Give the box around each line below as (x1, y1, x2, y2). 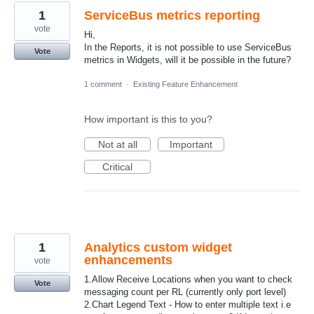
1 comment (84, 79, 122, 88)
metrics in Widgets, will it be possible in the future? (84, 54, 291, 65)
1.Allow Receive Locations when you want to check (84, 273, 292, 285)
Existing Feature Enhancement (133, 79, 238, 88)
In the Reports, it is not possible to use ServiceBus (84, 41, 292, 53)
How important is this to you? (84, 113, 212, 125)
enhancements (84, 252, 172, 267)
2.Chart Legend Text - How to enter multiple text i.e (84, 299, 291, 310)
